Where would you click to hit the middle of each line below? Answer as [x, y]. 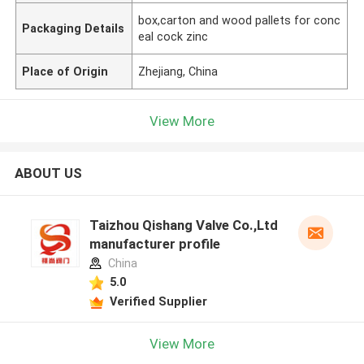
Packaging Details [74, 28]
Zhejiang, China [178, 71]
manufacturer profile [154, 244]
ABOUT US [48, 173]
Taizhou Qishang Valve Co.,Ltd [183, 225]
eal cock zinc [173, 36]
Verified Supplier [158, 301]
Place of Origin [65, 71]
